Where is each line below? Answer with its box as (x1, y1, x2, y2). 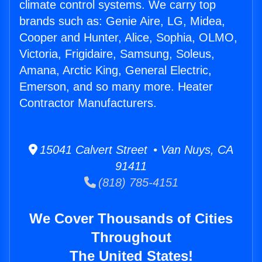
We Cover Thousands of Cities (29, 211, 233, 227)
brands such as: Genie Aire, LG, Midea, (19, 15, 225, 28)
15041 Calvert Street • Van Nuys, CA (37, 143, 233, 157)
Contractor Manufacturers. (19, 96, 157, 110)
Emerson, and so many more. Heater (19, 80, 213, 94)
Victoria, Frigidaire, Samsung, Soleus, (19, 47, 215, 61)
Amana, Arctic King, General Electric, (19, 64, 212, 77)
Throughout (91, 229, 171, 246)
